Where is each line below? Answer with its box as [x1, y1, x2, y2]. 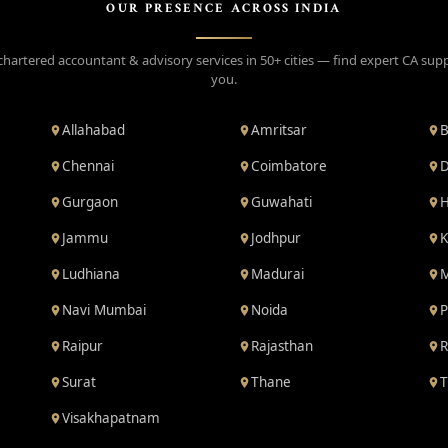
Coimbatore [250, 157, 327, 175]
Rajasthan [250, 337, 313, 355]
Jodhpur [250, 229, 301, 247]
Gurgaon [62, 193, 119, 211]
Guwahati [250, 193, 312, 211]
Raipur [62, 337, 104, 355]
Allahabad [62, 121, 126, 139]
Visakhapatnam [62, 409, 161, 427]
